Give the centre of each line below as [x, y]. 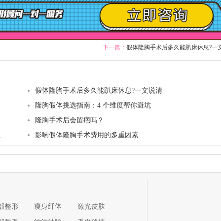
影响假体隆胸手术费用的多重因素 [87, 135]
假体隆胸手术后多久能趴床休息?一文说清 [99, 91]
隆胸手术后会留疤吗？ [70, 120]
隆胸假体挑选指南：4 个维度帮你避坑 [93, 106]
